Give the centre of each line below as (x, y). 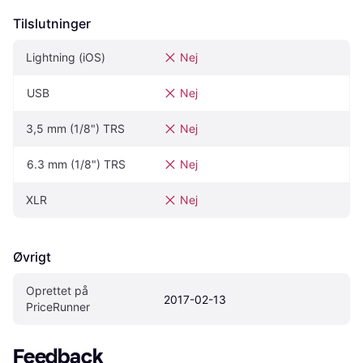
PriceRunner (58, 307)
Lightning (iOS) (66, 58)
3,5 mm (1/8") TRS (75, 129)
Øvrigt (32, 257)
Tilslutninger (52, 24)
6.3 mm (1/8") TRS (76, 164)
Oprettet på (57, 291)
